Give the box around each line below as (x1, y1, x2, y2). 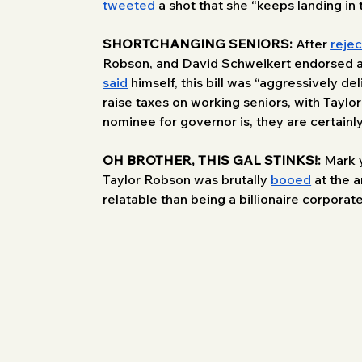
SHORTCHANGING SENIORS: (103, 35, 293, 52)
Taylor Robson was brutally (103, 170, 271, 187)
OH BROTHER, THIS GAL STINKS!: (103, 151, 325, 168)
